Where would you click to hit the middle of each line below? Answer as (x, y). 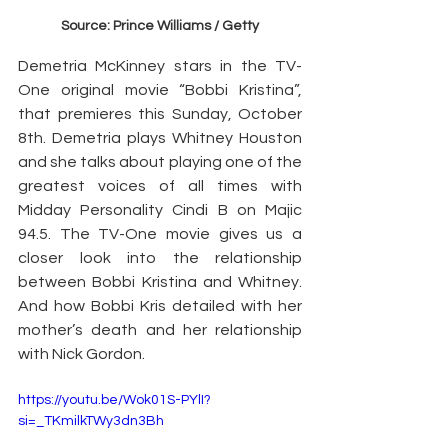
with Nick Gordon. (81, 353)
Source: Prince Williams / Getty (160, 25)
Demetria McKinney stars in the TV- (160, 65)
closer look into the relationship (160, 257)
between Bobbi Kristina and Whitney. (160, 281)
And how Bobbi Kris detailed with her (160, 305)
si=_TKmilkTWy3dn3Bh (91, 420)
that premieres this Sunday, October (160, 113)
